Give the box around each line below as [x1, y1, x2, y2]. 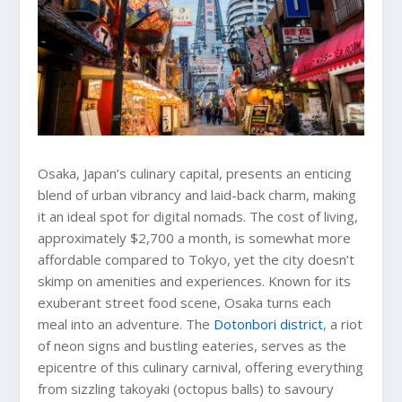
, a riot [323, 314, 363, 333]
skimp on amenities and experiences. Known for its [38, 271, 352, 290]
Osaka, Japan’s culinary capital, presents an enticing [38, 163, 353, 182]
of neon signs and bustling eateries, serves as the [38, 336, 347, 354]
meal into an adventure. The [38, 314, 214, 333]
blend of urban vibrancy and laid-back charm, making [38, 185, 357, 204]
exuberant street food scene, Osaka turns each [38, 293, 332, 311]
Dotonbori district [214, 314, 324, 333]
